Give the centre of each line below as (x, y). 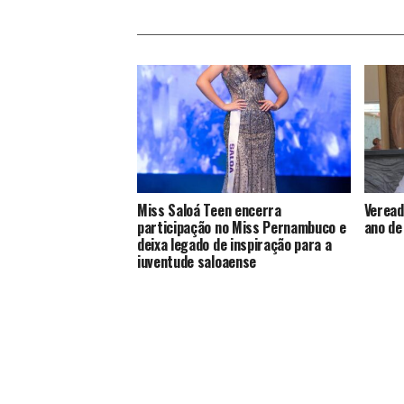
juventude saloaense (197, 261)
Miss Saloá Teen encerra (209, 210)
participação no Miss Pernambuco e (242, 227)
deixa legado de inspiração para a (234, 244)
